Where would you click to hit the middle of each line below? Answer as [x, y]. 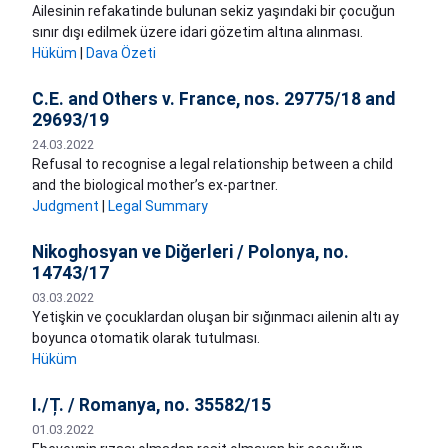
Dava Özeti [121, 53]
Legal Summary [158, 206]
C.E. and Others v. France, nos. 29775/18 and [213, 99]
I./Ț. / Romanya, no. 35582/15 [151, 405]
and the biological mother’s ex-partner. [155, 185]
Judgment [65, 206]
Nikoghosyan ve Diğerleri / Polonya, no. [190, 252]
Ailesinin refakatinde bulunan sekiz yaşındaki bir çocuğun [213, 11]
